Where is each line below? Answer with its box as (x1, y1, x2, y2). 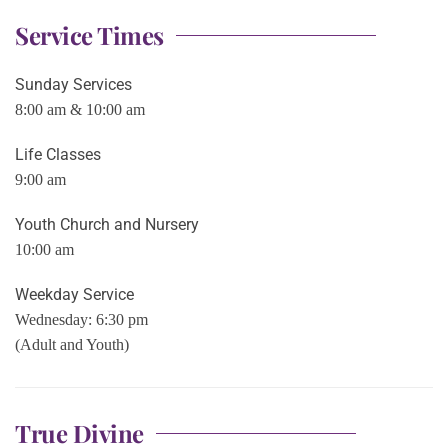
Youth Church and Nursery (15, 215, 199, 234)
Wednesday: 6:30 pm (15, 311, 148, 328)
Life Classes (15, 145, 101, 164)
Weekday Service (15, 285, 134, 304)
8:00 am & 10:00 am (15, 101, 145, 118)
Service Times (15, 19, 164, 51)
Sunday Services (15, 75, 132, 94)
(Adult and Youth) (15, 336, 129, 353)
